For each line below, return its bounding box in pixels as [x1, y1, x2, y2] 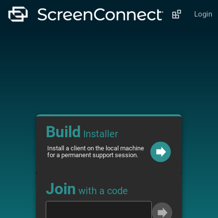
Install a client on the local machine [47, 145, 144, 152]
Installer [81, 128, 118, 140]
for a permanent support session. [47, 151, 138, 159]
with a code [76, 185, 128, 197]
